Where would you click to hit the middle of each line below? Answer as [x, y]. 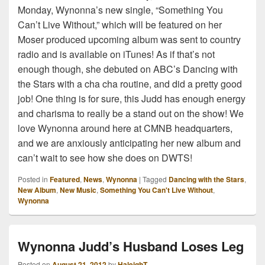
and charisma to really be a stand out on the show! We [131, 113]
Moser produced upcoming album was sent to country [129, 39]
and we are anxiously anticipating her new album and [129, 143]
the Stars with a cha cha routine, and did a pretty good [130, 83]
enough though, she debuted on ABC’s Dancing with [128, 69]
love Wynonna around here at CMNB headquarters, [125, 128]
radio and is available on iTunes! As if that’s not [116, 54]
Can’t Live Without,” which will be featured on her [120, 24]
